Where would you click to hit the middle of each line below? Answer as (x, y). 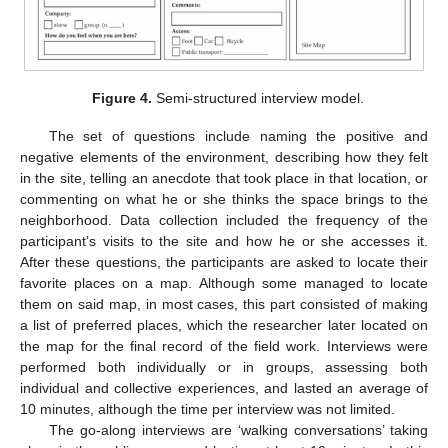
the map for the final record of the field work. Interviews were (224, 345)
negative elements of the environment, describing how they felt (224, 156)
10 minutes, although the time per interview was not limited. (207, 408)
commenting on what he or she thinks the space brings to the (224, 198)
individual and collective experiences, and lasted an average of (224, 387)
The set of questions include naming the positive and (238, 135)
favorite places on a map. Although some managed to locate (224, 282)
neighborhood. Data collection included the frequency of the (224, 219)
